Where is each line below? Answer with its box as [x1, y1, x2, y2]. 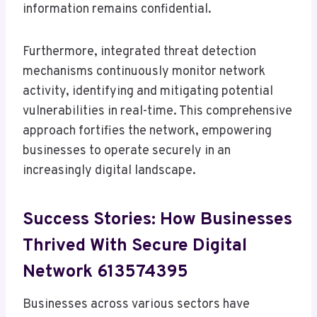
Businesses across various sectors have [23, 296, 250, 313]
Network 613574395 [23, 261, 188, 284]
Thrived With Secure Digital [23, 235, 247, 258]
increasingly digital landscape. [23, 162, 196, 179]
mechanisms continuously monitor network [23, 63, 265, 80]
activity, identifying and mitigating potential [23, 83, 273, 100]
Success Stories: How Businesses [23, 209, 292, 232]
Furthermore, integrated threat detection [23, 43, 256, 60]
